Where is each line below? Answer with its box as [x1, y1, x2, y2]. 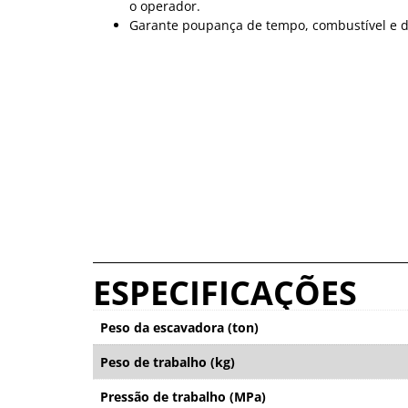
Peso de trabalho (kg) [100, 352, 235, 371]
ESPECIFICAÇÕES [93, 270, 357, 315]
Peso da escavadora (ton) [100, 318, 259, 336]
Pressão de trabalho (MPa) [100, 387, 266, 405]
